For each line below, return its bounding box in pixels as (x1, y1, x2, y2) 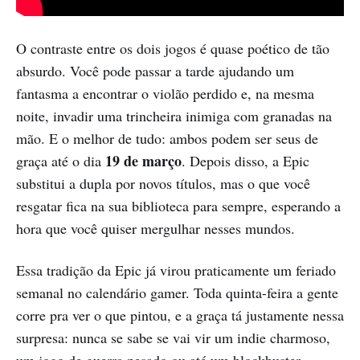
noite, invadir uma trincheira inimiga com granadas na (16, 106, 332, 126)
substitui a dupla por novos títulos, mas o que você (16, 174, 310, 194)
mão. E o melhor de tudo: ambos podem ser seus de (16, 129, 318, 149)
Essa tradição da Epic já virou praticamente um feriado (16, 260, 336, 280)
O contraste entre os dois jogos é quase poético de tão (16, 39, 329, 59)
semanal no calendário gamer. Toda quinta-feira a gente (16, 283, 338, 303)
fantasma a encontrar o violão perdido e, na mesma (16, 84, 314, 104)
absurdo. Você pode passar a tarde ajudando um (16, 61, 294, 81)
